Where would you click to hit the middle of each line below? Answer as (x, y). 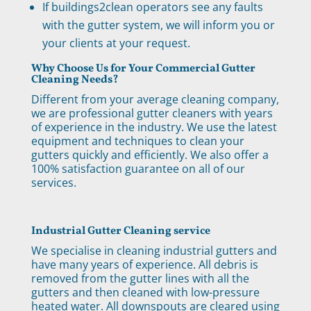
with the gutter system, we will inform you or (158, 25)
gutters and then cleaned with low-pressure (145, 292)
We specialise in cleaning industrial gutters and (154, 250)
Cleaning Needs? (75, 79)
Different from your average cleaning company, (155, 99)
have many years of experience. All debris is (144, 264)
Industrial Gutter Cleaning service (120, 231)
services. (53, 182)
